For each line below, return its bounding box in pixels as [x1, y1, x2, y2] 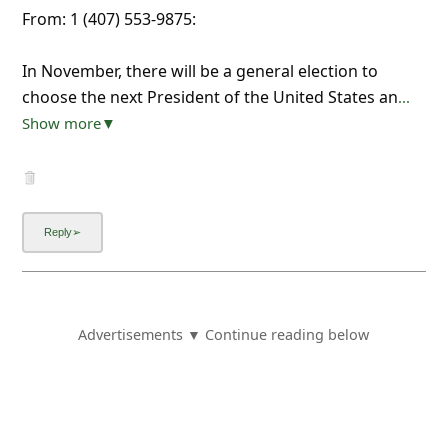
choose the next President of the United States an [21, 85, 398, 108]
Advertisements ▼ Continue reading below [78, 324, 370, 344]
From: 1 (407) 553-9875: [21, 7, 196, 30]
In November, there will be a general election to [21, 59, 378, 82]
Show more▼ [21, 112, 116, 133]
